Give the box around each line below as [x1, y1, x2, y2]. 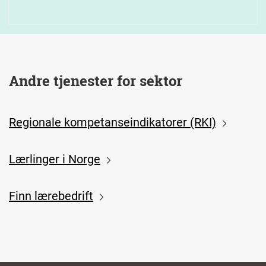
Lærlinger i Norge [9, 152, 100, 167]
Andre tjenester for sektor [9, 71, 182, 91]
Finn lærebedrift [9, 189, 93, 204]
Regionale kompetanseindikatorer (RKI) [9, 115, 216, 130]
